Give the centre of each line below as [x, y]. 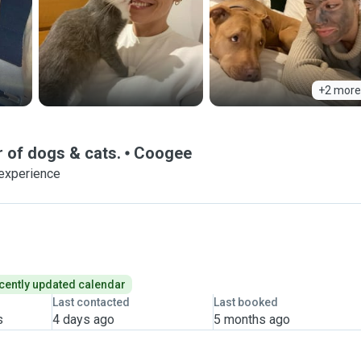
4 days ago [83, 320]
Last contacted [91, 302]
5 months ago [251, 320]
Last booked [245, 302]
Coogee [163, 153]
